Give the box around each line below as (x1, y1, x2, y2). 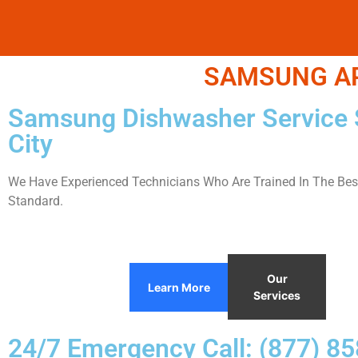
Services (253, 288, 300, 303)
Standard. (8, 193, 63, 209)
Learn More (147, 280, 210, 294)
